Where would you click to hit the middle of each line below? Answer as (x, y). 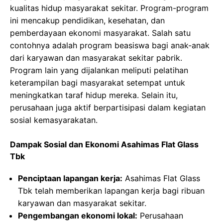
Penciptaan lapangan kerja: (70, 178)
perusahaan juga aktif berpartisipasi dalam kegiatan (108, 108)
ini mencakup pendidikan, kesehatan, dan (87, 21)
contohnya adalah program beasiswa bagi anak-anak (110, 46)
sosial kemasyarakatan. (54, 120)
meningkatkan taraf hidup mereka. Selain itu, (94, 95)
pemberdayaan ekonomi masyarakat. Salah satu (100, 33)
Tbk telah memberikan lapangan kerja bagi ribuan (111, 191)
